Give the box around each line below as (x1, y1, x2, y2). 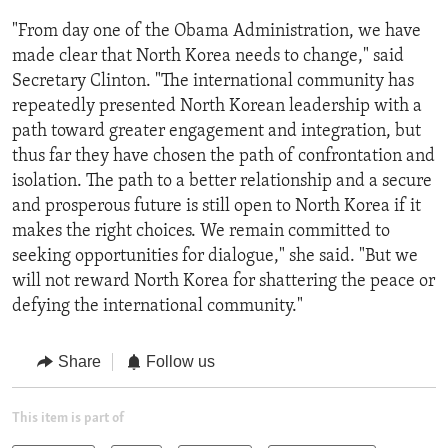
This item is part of (12, 410, 124, 426)
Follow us (146, 353, 215, 371)
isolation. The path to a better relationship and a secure (12, 172, 432, 192)
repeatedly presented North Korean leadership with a (12, 97, 422, 117)
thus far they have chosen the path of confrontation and (12, 147, 435, 167)
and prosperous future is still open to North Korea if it (12, 197, 421, 217)
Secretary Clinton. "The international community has (12, 72, 414, 92)
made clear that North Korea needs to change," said (12, 47, 404, 67)
